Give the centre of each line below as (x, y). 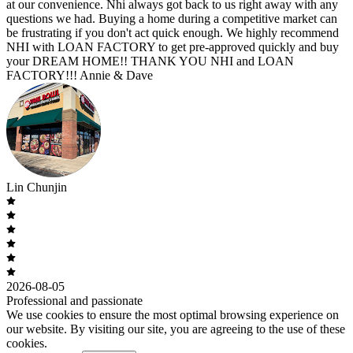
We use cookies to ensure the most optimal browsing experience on (173, 314)
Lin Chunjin (37, 187)
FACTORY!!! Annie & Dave (80, 75)
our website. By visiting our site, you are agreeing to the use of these (176, 329)
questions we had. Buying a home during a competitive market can (172, 18)
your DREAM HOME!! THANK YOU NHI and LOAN (150, 61)
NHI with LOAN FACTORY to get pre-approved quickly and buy (173, 46)
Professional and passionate (74, 300)
